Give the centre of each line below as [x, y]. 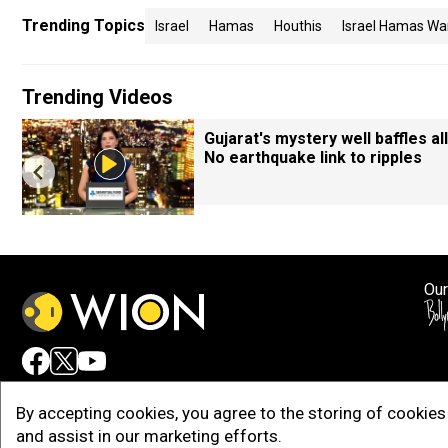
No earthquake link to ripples [313, 157]
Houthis [298, 26]
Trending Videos [97, 97]
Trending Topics [83, 25]
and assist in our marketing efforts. [149, 436]
